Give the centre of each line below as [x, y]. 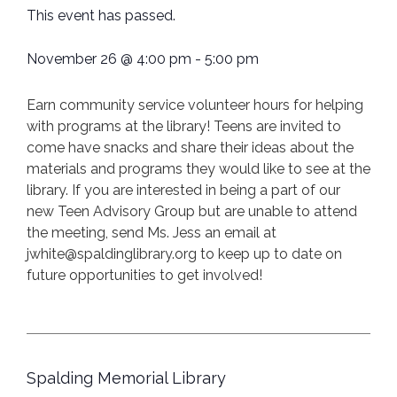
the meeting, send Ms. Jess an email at [152, 232]
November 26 [72, 58]
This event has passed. [101, 15]
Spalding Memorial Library [126, 378]
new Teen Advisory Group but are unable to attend [192, 211]
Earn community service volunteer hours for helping [195, 105]
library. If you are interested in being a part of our [183, 190]
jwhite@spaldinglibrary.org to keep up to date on [184, 253]
